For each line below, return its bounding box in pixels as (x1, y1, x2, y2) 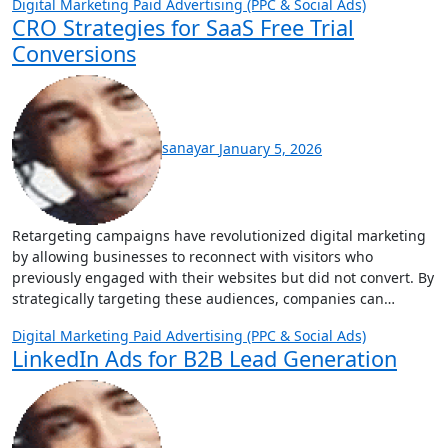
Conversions (12, 38, 136, 68)
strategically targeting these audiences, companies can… (12, 288, 395, 308)
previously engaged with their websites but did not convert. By (12, 267, 434, 287)
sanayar (162, 138, 219, 158)
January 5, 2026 (219, 138, 322, 158)
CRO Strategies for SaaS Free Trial (12, 12, 354, 42)
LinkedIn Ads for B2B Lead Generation (12, 343, 397, 373)
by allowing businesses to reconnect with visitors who (12, 246, 373, 266)
